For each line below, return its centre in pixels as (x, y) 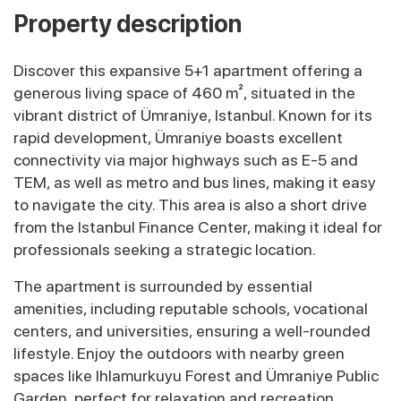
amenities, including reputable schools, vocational (191, 309)
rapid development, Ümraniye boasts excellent (178, 138)
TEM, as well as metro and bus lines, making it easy (195, 183)
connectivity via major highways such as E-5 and (186, 160)
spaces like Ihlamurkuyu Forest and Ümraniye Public (196, 376)
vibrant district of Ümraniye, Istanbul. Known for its (193, 115)
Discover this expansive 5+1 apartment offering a (188, 71)
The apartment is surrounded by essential (163, 286)
